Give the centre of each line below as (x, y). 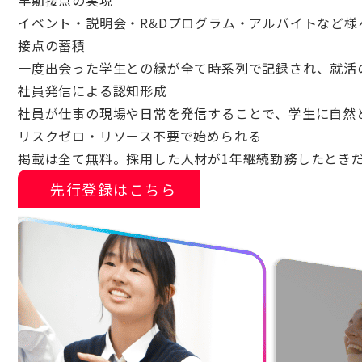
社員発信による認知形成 (93, 90)
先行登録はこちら (113, 189)
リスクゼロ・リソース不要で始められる (140, 136)
